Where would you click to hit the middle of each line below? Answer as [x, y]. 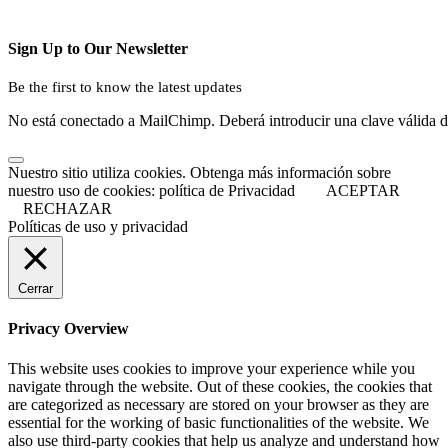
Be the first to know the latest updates [125, 87]
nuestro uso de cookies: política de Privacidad [151, 191]
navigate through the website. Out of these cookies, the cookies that [220, 386]
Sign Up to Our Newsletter [98, 48]
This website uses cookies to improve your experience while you [211, 368]
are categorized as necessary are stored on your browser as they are [218, 404]
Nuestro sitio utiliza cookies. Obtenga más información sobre [199, 173]
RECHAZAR [67, 209]
